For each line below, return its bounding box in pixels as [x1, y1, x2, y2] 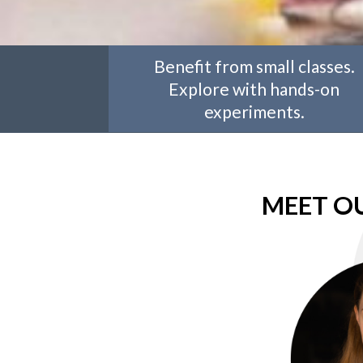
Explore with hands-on [169, 78, 340, 99]
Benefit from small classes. [153, 55, 355, 76]
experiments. [203, 100, 305, 122]
